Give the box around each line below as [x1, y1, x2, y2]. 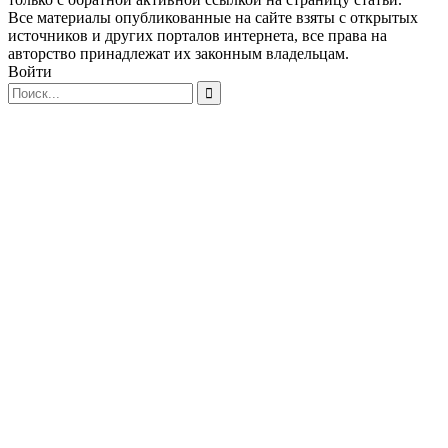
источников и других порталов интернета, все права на [8, 27, 387, 45]
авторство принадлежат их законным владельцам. [8, 45, 349, 63]
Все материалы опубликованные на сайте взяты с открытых [8, 9, 418, 27]
